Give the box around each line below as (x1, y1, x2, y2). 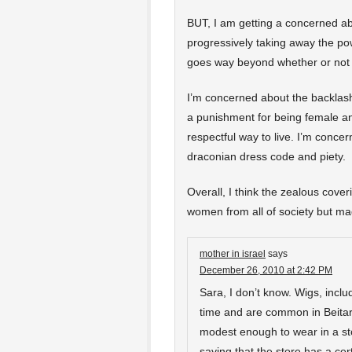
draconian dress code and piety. (187, 150, 346, 163)
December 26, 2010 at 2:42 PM (200, 265, 332, 276)
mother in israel (200, 248, 266, 259)
